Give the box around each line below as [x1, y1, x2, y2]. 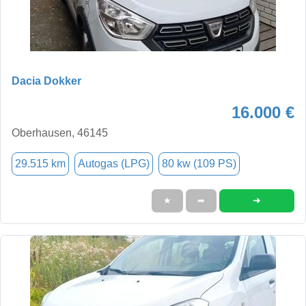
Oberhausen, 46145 [12, 126, 108, 139]
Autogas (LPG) [78, 157, 150, 169]
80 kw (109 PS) [162, 157, 236, 169]
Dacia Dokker [12, 74, 81, 87]
